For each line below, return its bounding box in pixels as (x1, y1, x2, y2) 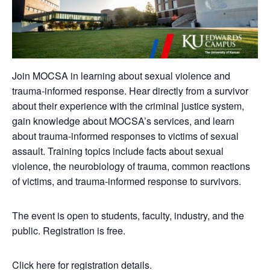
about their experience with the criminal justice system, (12, 99, 244, 113)
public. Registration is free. (12, 224, 125, 238)
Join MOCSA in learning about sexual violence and (12, 69, 230, 83)
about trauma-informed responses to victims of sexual (12, 129, 239, 143)
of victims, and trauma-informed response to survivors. (12, 174, 241, 189)
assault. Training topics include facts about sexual (12, 144, 224, 159)
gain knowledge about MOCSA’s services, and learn (12, 114, 234, 128)
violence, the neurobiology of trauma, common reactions (12, 159, 250, 174)
